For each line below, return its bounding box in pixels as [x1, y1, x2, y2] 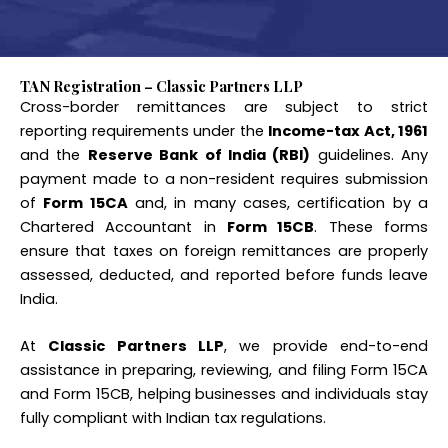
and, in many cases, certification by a [127, 193, 429, 213]
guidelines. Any [310, 145, 428, 165]
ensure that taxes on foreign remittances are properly [20, 241, 428, 261]
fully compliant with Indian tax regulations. [20, 408, 326, 429]
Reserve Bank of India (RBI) [87, 145, 311, 165]
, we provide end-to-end [224, 336, 429, 357]
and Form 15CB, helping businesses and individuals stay [20, 384, 428, 405]
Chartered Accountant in [20, 217, 227, 237]
